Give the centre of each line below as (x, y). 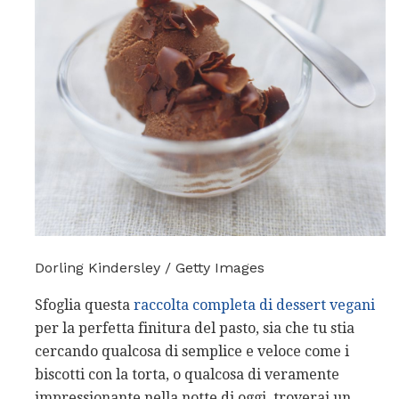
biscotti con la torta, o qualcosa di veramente (187, 374)
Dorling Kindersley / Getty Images (150, 267)
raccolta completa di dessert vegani (254, 305)
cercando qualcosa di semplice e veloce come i (192, 351)
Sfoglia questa (84, 305)
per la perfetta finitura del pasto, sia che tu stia (195, 328)
